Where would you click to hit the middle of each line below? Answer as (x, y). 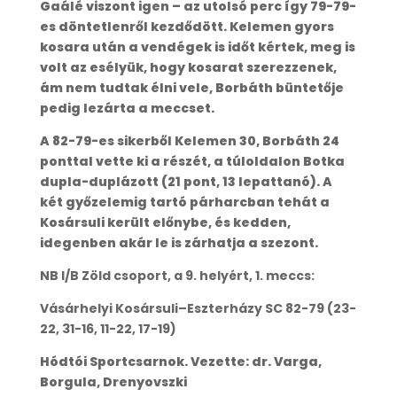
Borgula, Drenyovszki (113, 381)
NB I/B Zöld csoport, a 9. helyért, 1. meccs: (177, 275)
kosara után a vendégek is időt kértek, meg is (197, 47)
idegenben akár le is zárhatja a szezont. (179, 242)
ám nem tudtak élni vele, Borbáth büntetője (191, 87)
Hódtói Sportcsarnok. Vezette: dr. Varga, (180, 361)
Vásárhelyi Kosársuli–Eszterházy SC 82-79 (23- (198, 308)
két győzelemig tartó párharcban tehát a (184, 202)
